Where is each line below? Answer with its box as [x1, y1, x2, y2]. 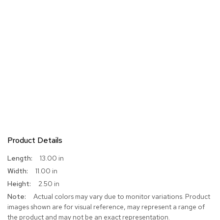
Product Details [7, 135, 62, 146]
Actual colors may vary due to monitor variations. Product [33, 192, 210, 201]
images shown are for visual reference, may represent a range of [7, 202, 205, 212]
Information [7, 163, 43, 172]
